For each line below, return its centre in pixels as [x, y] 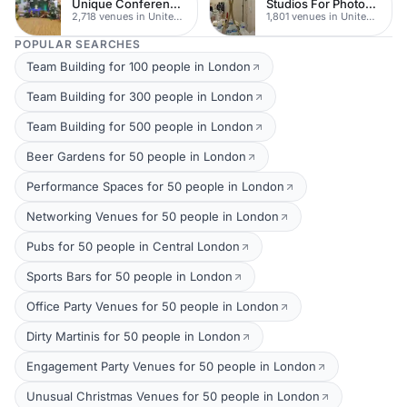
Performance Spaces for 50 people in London [155, 186]
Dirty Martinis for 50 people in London [134, 336]
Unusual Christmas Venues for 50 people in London [173, 396]
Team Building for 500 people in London [140, 126]
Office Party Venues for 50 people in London [153, 306]
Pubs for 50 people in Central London [133, 246]
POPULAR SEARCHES [78, 44]
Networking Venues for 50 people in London [153, 216]
